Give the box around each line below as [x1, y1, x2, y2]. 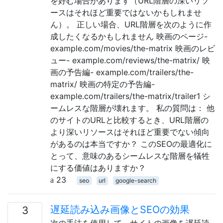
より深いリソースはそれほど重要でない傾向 [50, 126, 210, 137]
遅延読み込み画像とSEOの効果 [50, 203, 190, 216]
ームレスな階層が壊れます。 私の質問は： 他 [50, 103, 215, 113]
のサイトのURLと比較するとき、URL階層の [50, 114, 209, 125]
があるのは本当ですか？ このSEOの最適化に [50, 138, 212, 149]
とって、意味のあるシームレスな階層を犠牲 [50, 150, 210, 161]
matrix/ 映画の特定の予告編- [50, 79, 155, 89]
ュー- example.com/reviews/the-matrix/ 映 [50, 55, 210, 65]
